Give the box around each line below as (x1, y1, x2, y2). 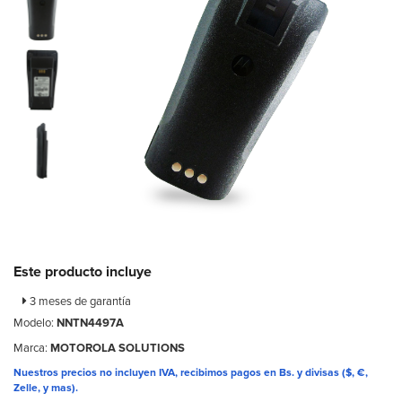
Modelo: (13, 316, 57, 331)
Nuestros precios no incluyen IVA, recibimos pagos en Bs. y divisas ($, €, (13, 366, 368, 380)
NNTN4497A (57, 316, 124, 331)
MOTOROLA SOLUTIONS (50, 341, 185, 356)
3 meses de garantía (27, 294, 131, 310)
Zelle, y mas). (13, 381, 78, 396)
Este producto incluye (13, 263, 152, 282)
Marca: (13, 341, 50, 356)
